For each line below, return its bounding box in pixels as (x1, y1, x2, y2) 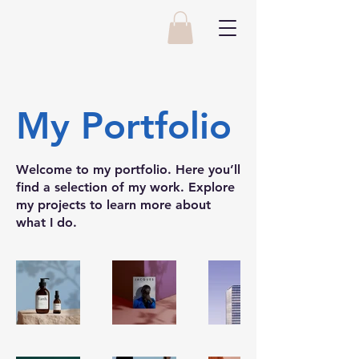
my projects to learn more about (16, 196, 211, 212)
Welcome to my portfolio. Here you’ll (16, 161, 240, 177)
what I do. (16, 214, 77, 230)
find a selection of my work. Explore (16, 179, 235, 195)
